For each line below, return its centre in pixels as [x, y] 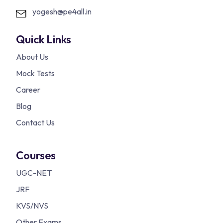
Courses [36, 156]
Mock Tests [35, 73]
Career [28, 90]
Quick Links [44, 40]
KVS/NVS [32, 206]
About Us [32, 57]
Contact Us [35, 123]
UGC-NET [34, 173]
